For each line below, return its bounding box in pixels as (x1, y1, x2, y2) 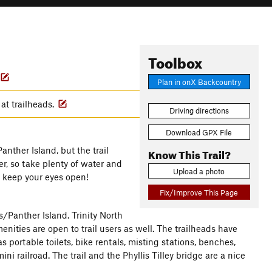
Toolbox (148, 49, 202, 72)
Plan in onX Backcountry (157, 76, 241, 87)
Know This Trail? (148, 144, 231, 161)
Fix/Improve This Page (160, 187, 239, 197)
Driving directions (169, 106, 229, 116)
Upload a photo (173, 166, 225, 176)
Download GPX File (166, 127, 233, 137)
